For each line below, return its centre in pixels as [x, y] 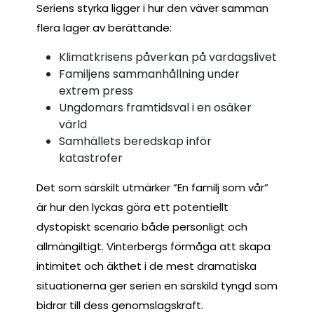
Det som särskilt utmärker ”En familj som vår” [152, 187]
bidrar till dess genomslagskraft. [120, 305]
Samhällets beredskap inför [135, 141]
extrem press [96, 90]
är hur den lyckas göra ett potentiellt [132, 207]
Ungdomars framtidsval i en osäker [155, 107]
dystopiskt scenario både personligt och [142, 226]
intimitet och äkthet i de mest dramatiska [146, 266]
